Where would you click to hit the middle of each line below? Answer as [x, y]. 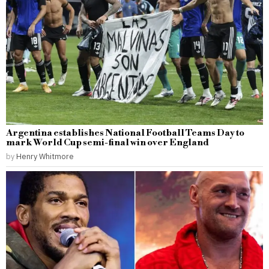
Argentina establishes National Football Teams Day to [125, 133]
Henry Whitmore [45, 156]
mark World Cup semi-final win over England [107, 143]
